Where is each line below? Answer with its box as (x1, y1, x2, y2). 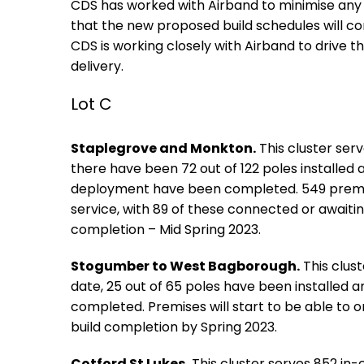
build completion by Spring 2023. (71, 318, 277, 336)
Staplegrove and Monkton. (71, 139, 256, 158)
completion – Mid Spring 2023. (71, 220, 261, 239)
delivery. (71, 57, 123, 76)
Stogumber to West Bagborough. (71, 257, 300, 275)
